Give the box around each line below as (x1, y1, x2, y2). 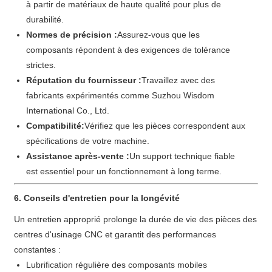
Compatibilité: (26, 120, 85, 131)
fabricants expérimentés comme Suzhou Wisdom (26, 90, 215, 100)
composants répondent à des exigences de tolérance (26, 44, 231, 55)
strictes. (26, 59, 56, 70)
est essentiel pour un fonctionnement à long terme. (26, 166, 222, 176)
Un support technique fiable (129, 151, 236, 161)
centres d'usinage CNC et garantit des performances (14, 229, 217, 239)
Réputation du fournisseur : (26, 75, 142, 85)
